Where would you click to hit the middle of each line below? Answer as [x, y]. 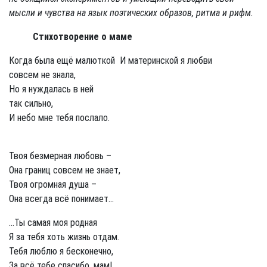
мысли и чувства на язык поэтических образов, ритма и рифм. [131, 13]
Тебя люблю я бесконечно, [61, 251]
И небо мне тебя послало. [59, 117]
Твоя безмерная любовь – [60, 156]
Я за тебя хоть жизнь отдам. [64, 237]
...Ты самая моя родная [53, 222]
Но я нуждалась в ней [51, 89]
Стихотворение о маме [83, 36]
